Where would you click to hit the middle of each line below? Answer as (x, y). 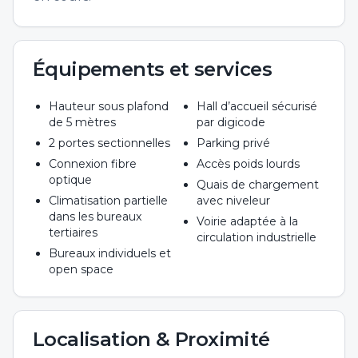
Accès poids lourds (248, 164)
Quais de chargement (258, 185)
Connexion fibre (93, 164)
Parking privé (233, 143)
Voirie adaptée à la (247, 221)
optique (70, 180)
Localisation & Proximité (151, 339)
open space (81, 269)
